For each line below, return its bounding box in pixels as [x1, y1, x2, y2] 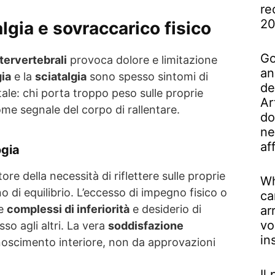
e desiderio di [130, 202, 201, 215]
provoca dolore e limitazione [67, 53, 217, 66]
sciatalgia [35, 69, 87, 83]
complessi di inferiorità [7, 202, 130, 215]
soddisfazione [108, 219, 184, 232]
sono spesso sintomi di [87, 69, 208, 83]
